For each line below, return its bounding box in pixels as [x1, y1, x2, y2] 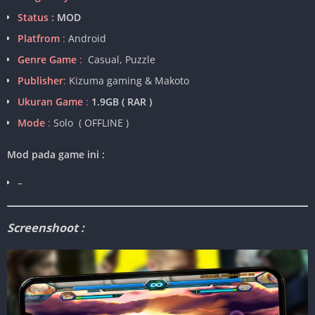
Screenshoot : [7, 220, 84, 236]
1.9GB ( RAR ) [91, 95, 152, 109]
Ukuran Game [18, 95, 83, 109]
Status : [18, 11, 54, 25]
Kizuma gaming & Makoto [69, 74, 189, 88]
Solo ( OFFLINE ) [53, 116, 129, 130]
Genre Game [18, 53, 77, 67]
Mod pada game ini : [7, 148, 105, 162]
